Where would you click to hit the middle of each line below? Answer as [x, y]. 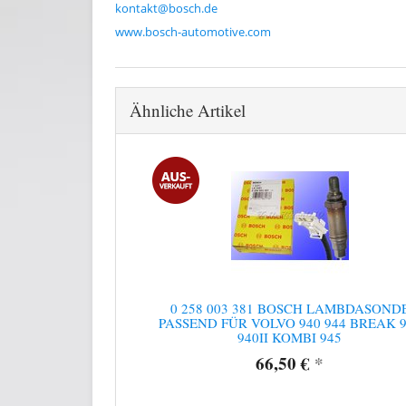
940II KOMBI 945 [290, 337]
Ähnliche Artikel [188, 110]
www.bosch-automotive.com [193, 31]
